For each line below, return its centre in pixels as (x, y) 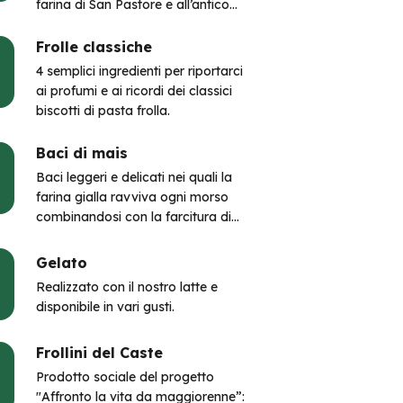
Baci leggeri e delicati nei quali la (134, 177)
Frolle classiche (94, 47)
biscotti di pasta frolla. (103, 111)
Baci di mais (82, 153)
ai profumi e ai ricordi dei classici (134, 91)
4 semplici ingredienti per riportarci (139, 71)
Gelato (62, 263)
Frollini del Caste (99, 353)
